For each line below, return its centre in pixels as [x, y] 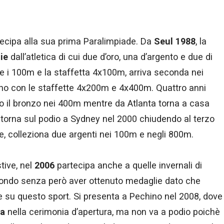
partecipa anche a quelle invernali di [128, 165]
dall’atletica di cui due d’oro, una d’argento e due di [110, 56]
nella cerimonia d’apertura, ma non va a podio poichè [112, 211]
